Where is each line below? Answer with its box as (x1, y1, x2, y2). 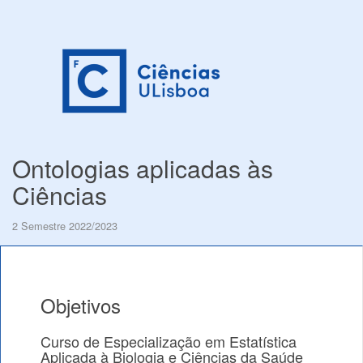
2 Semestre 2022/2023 (12, 218, 117, 233)
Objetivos (41, 291, 121, 319)
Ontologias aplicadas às (12, 151, 273, 186)
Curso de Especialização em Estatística (41, 331, 297, 352)
